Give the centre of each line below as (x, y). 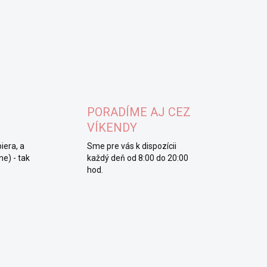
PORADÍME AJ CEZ (139, 112)
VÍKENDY (112, 128)
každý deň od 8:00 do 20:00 (137, 158)
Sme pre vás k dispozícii (131, 146)
